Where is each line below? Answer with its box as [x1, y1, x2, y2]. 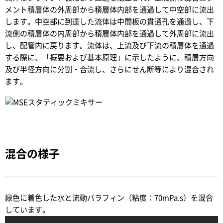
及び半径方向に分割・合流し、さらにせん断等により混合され [5, 66, 214, 73]
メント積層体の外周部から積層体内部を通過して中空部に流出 [5, 6, 214, 13]
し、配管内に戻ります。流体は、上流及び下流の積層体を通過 [5, 42, 214, 49]
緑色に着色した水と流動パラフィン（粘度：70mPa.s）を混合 [5, 194, 213, 202]
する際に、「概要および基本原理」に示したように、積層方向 [5, 54, 214, 61]
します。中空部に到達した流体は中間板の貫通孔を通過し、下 [5, 18, 214, 25]
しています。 [5, 206, 50, 214]
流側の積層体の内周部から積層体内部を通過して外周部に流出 [5, 30, 214, 37]
